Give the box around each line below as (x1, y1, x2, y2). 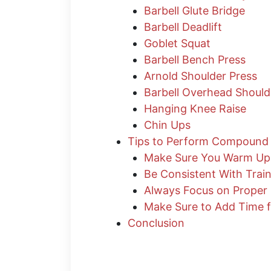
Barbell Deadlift (144, 21, 222, 34)
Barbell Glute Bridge (144, 4, 245, 18)
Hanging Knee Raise (144, 102, 246, 116)
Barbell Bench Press (144, 53, 246, 67)
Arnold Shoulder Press (144, 70, 257, 83)
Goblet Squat (144, 37, 211, 50)
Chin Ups (144, 119, 191, 132)
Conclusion (128, 217, 184, 230)
